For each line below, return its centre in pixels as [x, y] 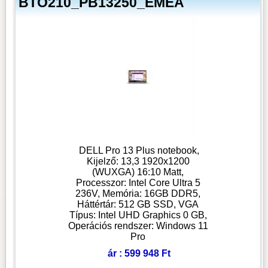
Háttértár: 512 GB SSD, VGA [138, 204]
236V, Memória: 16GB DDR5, [138, 193]
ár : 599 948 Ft [139, 253]
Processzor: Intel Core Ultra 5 [138, 182]
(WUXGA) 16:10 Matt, [138, 172]
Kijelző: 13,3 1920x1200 [138, 161]
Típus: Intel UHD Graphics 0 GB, [138, 215]
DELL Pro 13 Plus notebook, [139, 150]
